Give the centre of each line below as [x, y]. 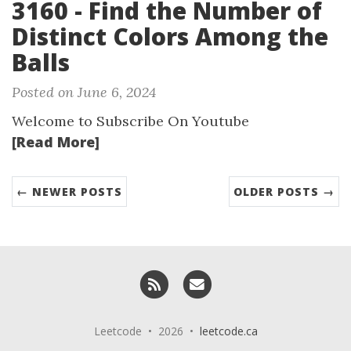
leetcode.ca [228, 331]
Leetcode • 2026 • [147, 331]
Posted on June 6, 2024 [84, 92]
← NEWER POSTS [69, 192]
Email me [238, 277]
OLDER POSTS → [284, 192]
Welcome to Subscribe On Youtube [130, 121]
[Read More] [56, 142]
